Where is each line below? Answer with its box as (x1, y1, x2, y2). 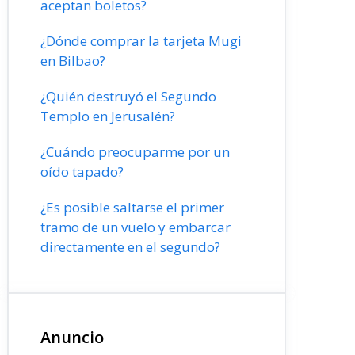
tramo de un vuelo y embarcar (40, 218, 231, 236)
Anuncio (40, 326, 104, 348)
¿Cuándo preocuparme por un (40, 143, 230, 161)
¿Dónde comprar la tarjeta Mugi (40, 32, 242, 50)
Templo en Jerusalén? (40, 107, 175, 125)
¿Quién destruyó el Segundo (40, 87, 216, 105)
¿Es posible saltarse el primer (40, 198, 224, 216)
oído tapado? (40, 162, 124, 181)
